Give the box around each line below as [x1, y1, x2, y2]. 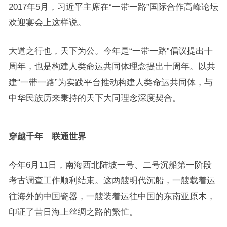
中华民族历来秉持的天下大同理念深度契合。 [8, 93, 181, 102]
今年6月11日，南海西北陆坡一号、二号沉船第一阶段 [8, 160, 212, 169]
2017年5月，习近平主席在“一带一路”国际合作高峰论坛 [8, 2, 218, 11]
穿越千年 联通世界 [8, 132, 86, 141]
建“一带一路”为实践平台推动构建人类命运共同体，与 [8, 78, 213, 87]
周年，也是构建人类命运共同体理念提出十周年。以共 [8, 62, 215, 71]
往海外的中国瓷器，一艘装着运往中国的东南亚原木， [8, 192, 215, 201]
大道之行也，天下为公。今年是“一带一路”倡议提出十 [8, 46, 213, 55]
